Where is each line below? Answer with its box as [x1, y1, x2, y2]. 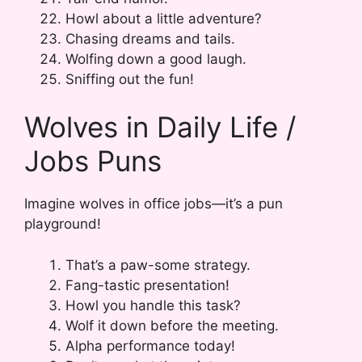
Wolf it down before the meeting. [65, 317, 279, 334]
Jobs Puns [24, 144, 162, 179]
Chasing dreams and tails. [65, 30, 235, 47]
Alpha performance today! [65, 337, 235, 354]
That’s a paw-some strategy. [65, 256, 250, 273]
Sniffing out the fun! [65, 70, 194, 87]
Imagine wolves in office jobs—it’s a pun [24, 196, 283, 213]
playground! [24, 216, 101, 233]
